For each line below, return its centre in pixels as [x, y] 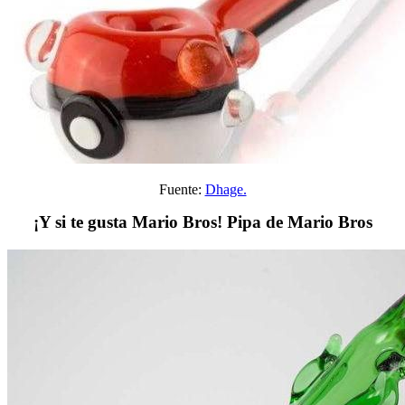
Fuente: [182, 190]
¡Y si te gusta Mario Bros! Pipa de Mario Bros [202, 222]
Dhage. [226, 190]
